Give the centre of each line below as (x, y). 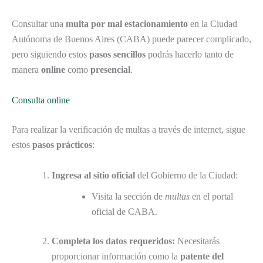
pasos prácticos (62, 144)
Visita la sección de (128, 196)
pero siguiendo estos (50, 55)
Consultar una (39, 24)
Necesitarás (197, 241)
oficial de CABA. (124, 211)
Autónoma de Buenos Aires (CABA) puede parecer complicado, (131, 39)
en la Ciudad (213, 24)
